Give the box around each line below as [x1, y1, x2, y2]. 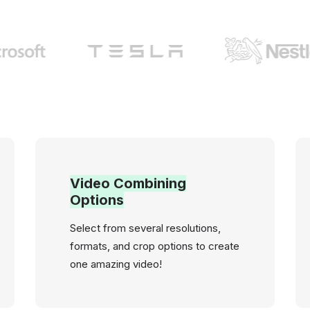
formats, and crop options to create [69, 239, 239, 253]
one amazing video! [69, 257, 162, 271]
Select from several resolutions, [69, 221, 221, 235]
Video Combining [69, 175, 186, 192]
